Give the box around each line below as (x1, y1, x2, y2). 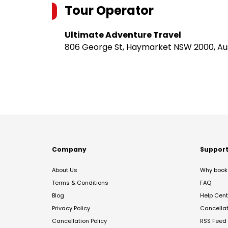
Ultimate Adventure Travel (65, 29, 181, 41)
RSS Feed (200, 217, 226, 225)
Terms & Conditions (52, 179, 108, 187)
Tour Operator (65, 2, 154, 19)
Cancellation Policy (52, 217, 107, 225)
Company (52, 145, 87, 154)
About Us (52, 166, 77, 174)
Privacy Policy (52, 204, 90, 212)
